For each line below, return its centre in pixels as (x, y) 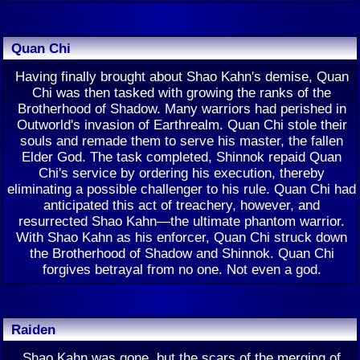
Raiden (33, 329)
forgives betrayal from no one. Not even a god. (182, 269)
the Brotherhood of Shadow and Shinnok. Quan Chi (182, 253)
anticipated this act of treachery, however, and (182, 205)
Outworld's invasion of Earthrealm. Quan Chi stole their (182, 125)
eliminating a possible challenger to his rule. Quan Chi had (182, 189)
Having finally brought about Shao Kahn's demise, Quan (182, 76)
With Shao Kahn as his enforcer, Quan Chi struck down (182, 237)
